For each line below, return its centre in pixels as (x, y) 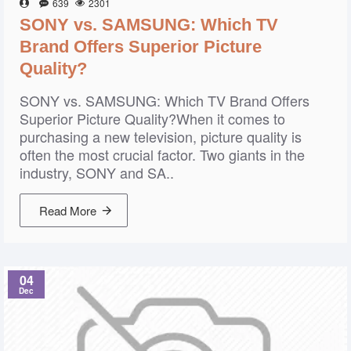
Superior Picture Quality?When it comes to (152, 118)
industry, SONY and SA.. (97, 172)
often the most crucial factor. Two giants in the (162, 154)
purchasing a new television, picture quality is (161, 136)
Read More (68, 210)
